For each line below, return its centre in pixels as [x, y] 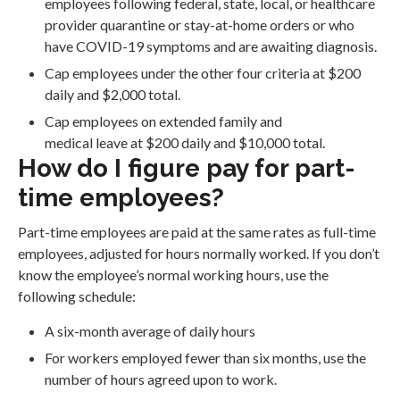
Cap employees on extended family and [163, 121]
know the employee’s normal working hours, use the [173, 275]
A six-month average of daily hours [151, 330]
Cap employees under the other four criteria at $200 [203, 73]
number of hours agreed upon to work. [163, 379]
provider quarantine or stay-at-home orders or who [200, 25]
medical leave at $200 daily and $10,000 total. [185, 143]
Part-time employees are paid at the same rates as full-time [197, 232]
